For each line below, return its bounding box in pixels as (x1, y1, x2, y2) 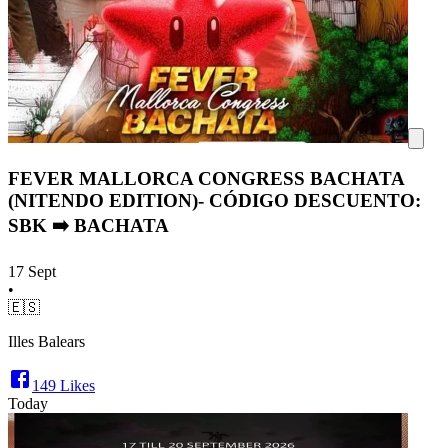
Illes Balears (8, 332, 85, 350)
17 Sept (8, 262, 56, 280)
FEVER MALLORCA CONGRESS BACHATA (8, 168, 404, 190)
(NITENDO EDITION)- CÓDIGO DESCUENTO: (8, 190, 421, 212)
